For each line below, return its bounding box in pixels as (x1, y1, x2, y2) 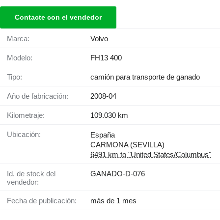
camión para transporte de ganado (90, 73, 200, 82)
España (90, 131, 115, 139)
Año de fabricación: (12, 92, 68, 101)
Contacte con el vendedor (15, 13, 102, 22)
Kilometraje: (12, 111, 45, 120)
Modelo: (13, 54, 32, 62)
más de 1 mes (90, 196, 137, 205)
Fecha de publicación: (11, 196, 77, 205)
